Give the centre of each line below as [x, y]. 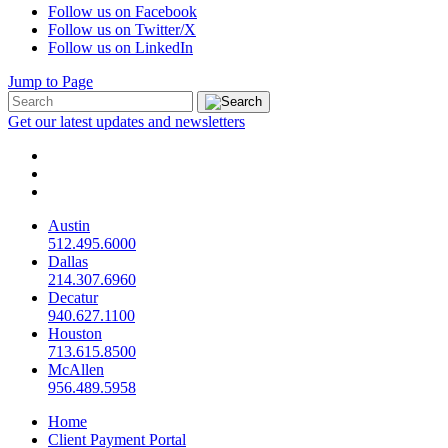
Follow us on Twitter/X [122, 30]
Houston [75, 334]
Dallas [68, 262]
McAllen [76, 370]
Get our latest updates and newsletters [126, 122]
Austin [69, 226]
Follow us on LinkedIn [120, 48]
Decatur [73, 298]
